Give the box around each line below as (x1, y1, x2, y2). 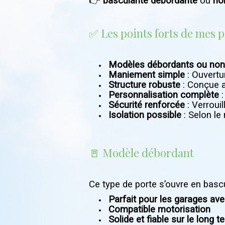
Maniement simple (108, 69, 185, 80)
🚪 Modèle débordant (89, 145, 194, 160)
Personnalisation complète (108, 89, 219, 100)
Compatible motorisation (108, 204, 210, 215)
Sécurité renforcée (108, 99, 185, 110)
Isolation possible (108, 109, 181, 121)
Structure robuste (108, 79, 180, 90)
